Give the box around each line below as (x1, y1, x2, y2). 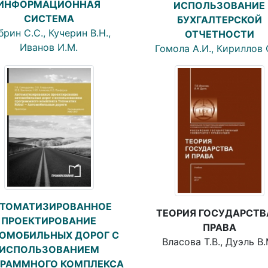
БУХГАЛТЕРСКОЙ (176, 13, 262, 26)
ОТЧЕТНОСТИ (184, 28, 254, 40)
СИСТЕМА (23, 13, 74, 25)
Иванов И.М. (20, 41, 78, 54)
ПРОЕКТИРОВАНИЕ (1, 215, 96, 227)
